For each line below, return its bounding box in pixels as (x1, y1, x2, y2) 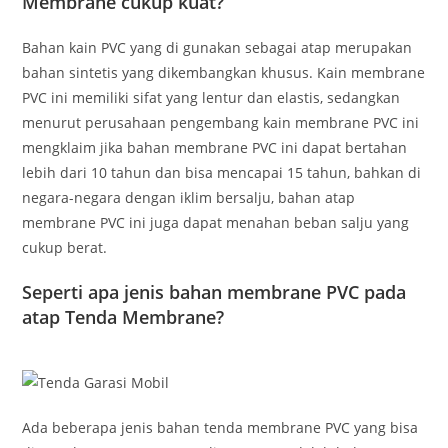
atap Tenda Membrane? (22, 305, 225, 330)
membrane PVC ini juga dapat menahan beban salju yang (22, 213, 410, 233)
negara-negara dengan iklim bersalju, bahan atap (22, 188, 356, 208)
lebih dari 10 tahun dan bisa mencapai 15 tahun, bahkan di (22, 163, 422, 183)
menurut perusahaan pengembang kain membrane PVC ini (22, 113, 420, 133)
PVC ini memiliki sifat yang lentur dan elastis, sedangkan (22, 88, 401, 108)
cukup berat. (22, 238, 108, 258)
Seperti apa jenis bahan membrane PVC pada (22, 280, 407, 305)
